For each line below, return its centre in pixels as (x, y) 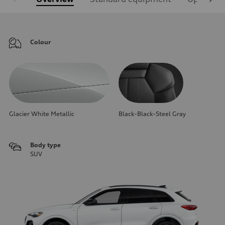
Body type (45, 145)
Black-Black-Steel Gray (152, 114)
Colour (40, 42)
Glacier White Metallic (42, 114)
